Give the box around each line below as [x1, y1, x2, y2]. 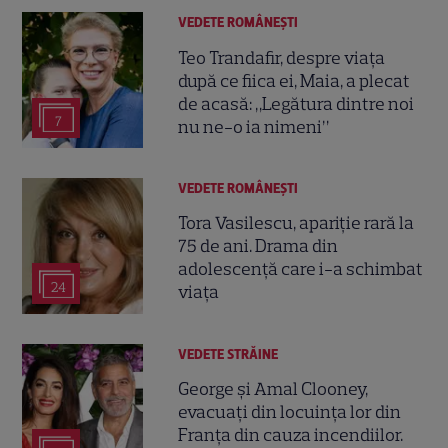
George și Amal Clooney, [178, 378, 369, 401]
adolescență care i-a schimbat [178, 258, 424, 281]
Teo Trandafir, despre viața [178, 46, 386, 69]
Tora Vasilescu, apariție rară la [178, 212, 415, 235]
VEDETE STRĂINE [178, 345, 279, 363]
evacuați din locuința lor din [178, 401, 402, 424]
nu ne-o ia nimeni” [178, 115, 330, 138]
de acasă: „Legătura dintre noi [178, 92, 415, 115]
